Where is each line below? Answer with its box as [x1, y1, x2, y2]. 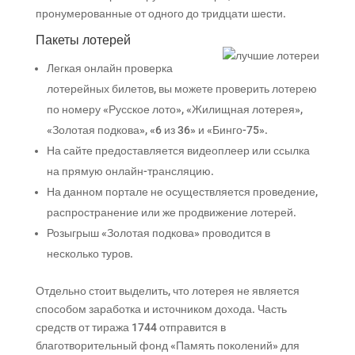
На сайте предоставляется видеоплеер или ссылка [46, 144, 310, 157]
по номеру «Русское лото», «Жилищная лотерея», [46, 103, 303, 116]
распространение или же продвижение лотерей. [46, 206, 296, 219]
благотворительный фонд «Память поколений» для [35, 339, 300, 352]
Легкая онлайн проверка [46, 62, 173, 74]
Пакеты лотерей [35, 32, 131, 48]
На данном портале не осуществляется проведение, [46, 185, 318, 198]
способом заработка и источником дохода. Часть [35, 303, 287, 315]
